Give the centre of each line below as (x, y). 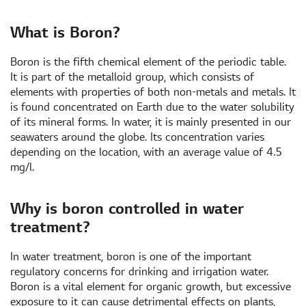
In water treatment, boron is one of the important (131, 256)
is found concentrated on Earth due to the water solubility (152, 107)
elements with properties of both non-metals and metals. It (153, 92)
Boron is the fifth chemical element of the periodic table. (148, 62)
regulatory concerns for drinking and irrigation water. (139, 272)
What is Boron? (65, 32)
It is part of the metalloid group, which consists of (132, 77)
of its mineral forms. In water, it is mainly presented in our (151, 122)
